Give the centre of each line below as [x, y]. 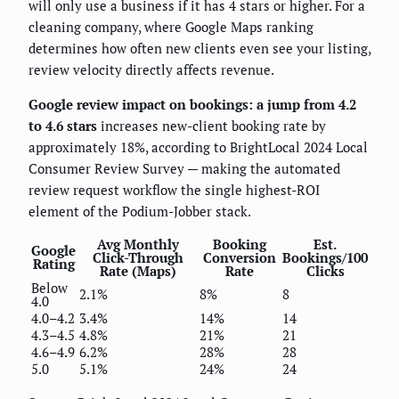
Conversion [239, 257]
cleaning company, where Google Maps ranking [171, 27]
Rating [53, 264]
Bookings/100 [325, 257]
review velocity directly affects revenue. [151, 69]
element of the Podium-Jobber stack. [140, 211]
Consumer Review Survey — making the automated [184, 168]
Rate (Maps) [138, 271]
